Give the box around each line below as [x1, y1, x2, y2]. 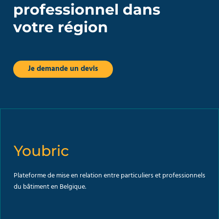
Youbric [13, 142, 69, 160]
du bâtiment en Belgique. [13, 181, 88, 193]
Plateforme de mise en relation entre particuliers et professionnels [13, 170, 205, 182]
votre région [13, 18, 108, 37]
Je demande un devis [27, 63, 98, 75]
